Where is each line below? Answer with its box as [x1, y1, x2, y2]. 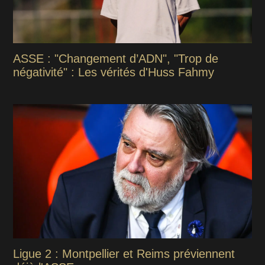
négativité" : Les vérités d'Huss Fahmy [13, 66, 215, 79]
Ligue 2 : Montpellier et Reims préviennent [13, 247, 235, 261]
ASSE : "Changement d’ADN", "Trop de [13, 52, 219, 66]
